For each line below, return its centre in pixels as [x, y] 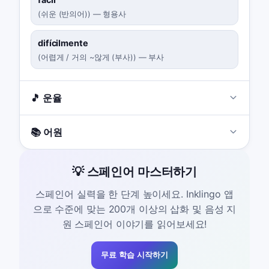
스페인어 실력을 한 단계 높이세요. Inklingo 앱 [134, 194]
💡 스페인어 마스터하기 [134, 172]
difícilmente [63, 43]
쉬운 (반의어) [64, 14]
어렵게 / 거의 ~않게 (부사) [87, 57]
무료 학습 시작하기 [134, 255]
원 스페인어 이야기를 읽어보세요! [134, 224]
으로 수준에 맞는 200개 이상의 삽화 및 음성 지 [134, 209]
